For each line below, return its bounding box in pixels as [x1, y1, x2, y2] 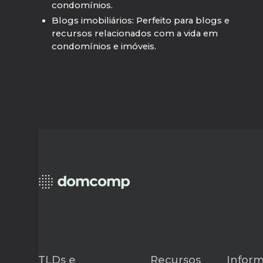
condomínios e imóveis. [51, 41, 156, 52]
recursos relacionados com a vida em [51, 28, 218, 39]
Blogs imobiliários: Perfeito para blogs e [51, 15, 230, 26]
